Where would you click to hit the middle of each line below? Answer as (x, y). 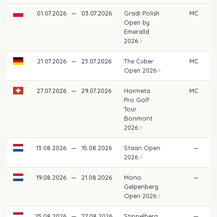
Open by (137, 22)
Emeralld (137, 31)
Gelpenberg (141, 186)
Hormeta (137, 90)
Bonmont (139, 118)
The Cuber (139, 61)
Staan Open (142, 147)
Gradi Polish (142, 13)
